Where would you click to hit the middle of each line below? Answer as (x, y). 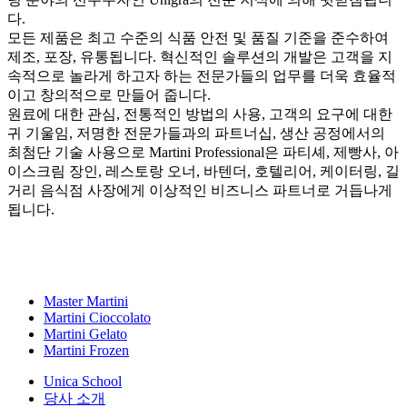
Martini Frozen (86, 350)
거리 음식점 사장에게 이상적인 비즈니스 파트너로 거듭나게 (200, 190)
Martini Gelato (85, 333)
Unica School (83, 381)
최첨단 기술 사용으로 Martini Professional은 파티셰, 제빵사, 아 (203, 152)
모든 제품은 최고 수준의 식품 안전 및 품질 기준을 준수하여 (198, 37)
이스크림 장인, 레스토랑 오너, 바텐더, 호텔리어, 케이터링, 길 (203, 171)
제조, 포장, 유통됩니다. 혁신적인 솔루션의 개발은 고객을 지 (200, 56)
